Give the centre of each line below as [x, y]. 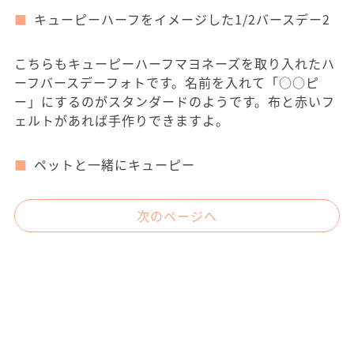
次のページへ [177, 216]
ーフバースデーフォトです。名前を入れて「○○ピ [167, 82]
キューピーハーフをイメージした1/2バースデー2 [182, 19]
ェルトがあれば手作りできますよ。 [122, 120]
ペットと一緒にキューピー [115, 164]
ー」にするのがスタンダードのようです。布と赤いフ [175, 101]
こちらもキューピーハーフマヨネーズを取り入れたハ [175, 63]
